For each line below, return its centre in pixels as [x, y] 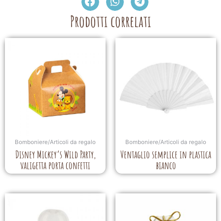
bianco [166, 165]
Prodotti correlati [110, 21]
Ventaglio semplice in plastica [166, 154]
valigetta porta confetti [55, 165]
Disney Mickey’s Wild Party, [55, 154]
